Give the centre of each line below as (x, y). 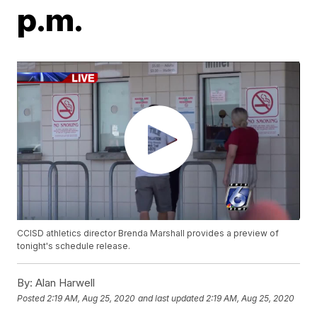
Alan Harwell (64, 283)
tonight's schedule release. (74, 246)
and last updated (171, 298)
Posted (32, 298)
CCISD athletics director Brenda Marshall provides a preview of (148, 234)
